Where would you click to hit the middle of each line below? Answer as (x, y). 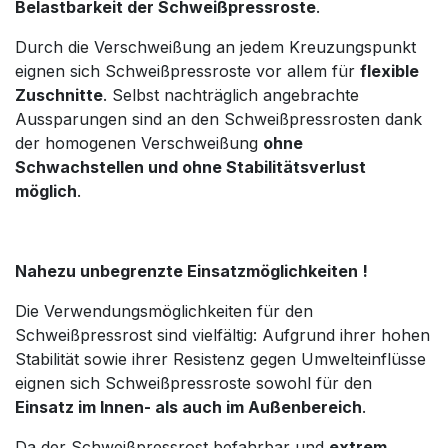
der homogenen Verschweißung (139, 143)
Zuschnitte (59, 95)
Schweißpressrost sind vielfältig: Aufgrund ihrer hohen (222, 335)
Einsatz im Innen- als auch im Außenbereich (188, 407)
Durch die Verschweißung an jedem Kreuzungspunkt (215, 47)
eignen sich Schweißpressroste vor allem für (187, 71)
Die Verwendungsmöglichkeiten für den (164, 311)
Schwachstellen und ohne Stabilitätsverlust (190, 167)
